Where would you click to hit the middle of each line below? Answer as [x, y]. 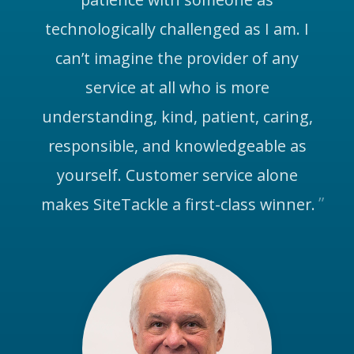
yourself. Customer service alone [177, 175]
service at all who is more [177, 88]
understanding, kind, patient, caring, [177, 117]
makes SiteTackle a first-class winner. [178, 205]
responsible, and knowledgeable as [177, 146]
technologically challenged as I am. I [177, 29]
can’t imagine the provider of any [177, 58]
